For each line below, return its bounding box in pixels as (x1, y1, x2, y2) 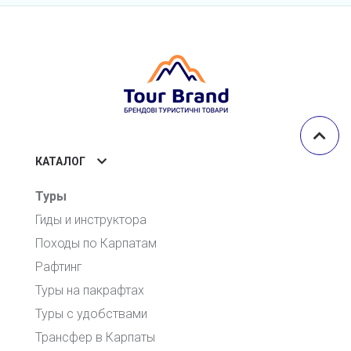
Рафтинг (35, 259, 82, 274)
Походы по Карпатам (35, 235, 157, 251)
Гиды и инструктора (35, 212, 147, 227)
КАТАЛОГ (35, 154, 85, 168)
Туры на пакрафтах (35, 282, 144, 298)
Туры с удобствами (35, 306, 147, 321)
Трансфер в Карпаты (35, 329, 155, 345)
